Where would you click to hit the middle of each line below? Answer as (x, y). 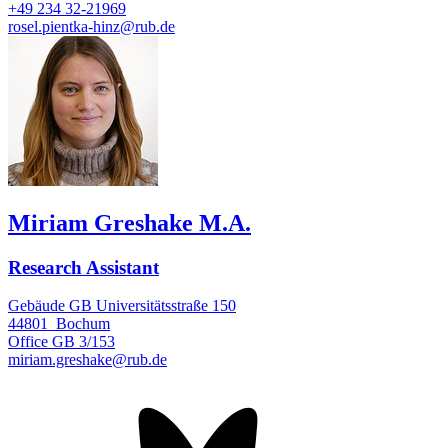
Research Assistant (83, 267)
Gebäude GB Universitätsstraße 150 (122, 306)
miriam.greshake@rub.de (87, 360)
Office (28, 342)
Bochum (83, 324)
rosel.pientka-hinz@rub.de (91, 26)
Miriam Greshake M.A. (129, 222)
